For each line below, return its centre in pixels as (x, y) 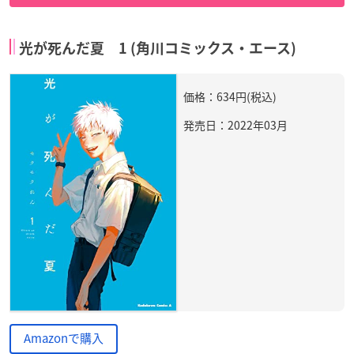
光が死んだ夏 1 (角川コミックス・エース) (158, 49)
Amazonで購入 (64, 338)
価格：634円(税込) (230, 97)
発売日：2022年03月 (235, 125)
